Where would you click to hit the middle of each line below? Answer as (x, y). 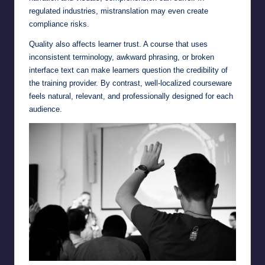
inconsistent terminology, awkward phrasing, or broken (122, 57)
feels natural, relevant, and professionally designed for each (131, 96)
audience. (46, 109)
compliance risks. (59, 24)
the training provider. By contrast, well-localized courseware (130, 83)
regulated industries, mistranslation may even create (119, 11)
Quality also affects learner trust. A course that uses (118, 44)
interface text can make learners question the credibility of (128, 70)
